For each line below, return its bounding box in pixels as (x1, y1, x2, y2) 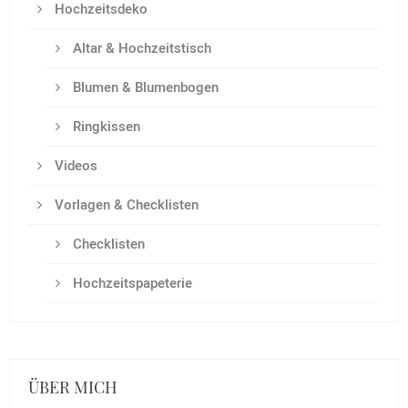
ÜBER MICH (28, 376, 117, 398)
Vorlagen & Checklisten (51, 195, 199, 216)
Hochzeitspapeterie (69, 273, 192, 294)
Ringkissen (69, 117, 140, 138)
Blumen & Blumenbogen (69, 77, 219, 98)
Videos (51, 156, 97, 177)
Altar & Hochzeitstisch (69, 38, 211, 59)
